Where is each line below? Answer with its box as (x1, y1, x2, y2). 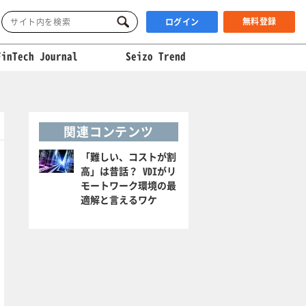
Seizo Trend (125, 48, 186, 64)
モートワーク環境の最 (81, 178, 177, 192)
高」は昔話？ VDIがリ (81, 164, 177, 178)
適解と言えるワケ (81, 193, 158, 206)
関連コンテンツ (64, 122, 154, 141)
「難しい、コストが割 (81, 150, 177, 163)
